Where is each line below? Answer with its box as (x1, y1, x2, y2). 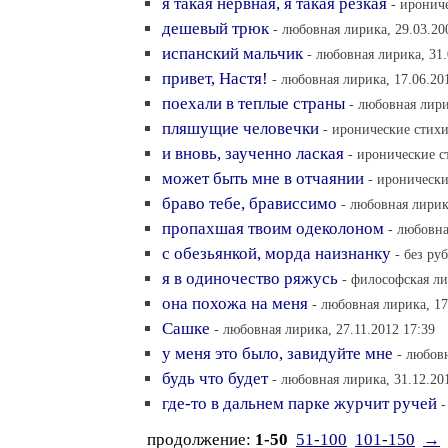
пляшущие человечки (162, 119, 319, 138)
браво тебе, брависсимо (162, 194, 337, 213)
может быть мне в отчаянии (162, 169, 364, 188)
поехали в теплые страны (162, 94, 345, 113)
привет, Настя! (162, 69, 268, 88)
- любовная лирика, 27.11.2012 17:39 (214, 321, 435, 337)
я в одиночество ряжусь (162, 269, 338, 288)
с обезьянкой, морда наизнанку (162, 244, 391, 263)
